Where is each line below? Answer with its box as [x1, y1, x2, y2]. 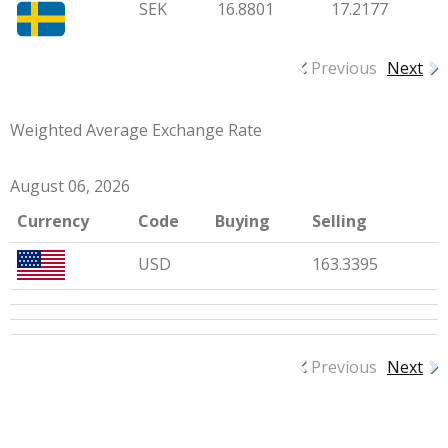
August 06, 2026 [10, 175, 130, 198]
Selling [312, 210, 367, 233]
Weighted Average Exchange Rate [10, 119, 262, 142]
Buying [215, 210, 270, 233]
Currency [17, 210, 89, 233]
